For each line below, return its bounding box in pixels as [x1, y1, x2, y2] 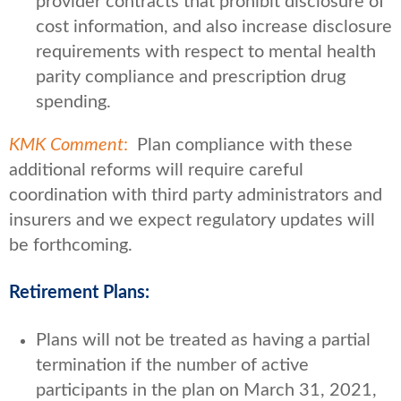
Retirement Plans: [9, 283, 149, 302]
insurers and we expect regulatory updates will [9, 210, 375, 229]
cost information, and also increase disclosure [36, 17, 392, 36]
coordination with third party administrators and [9, 185, 382, 204]
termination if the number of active [36, 355, 309, 374]
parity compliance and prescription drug [36, 67, 346, 86]
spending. [36, 92, 111, 111]
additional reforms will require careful [9, 160, 303, 179]
